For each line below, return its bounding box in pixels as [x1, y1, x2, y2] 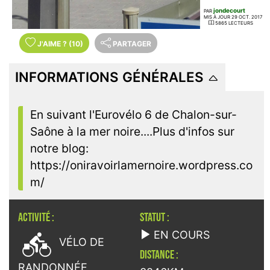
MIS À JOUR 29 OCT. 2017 [203, 14, 262, 20]
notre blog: [30, 141, 89, 156]
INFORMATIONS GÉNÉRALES [15, 69, 204, 86]
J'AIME [37, 39, 63, 49]
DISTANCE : [139, 248, 178, 263]
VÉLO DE [56, 236, 104, 249]
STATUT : [139, 210, 169, 225]
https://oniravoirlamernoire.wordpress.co [30, 158, 253, 173]
